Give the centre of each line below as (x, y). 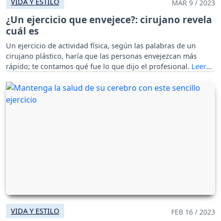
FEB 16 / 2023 (193, 212)
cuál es (22, 31)
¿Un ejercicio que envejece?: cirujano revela (109, 19)
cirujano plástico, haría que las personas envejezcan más (101, 56)
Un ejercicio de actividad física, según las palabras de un (101, 45)
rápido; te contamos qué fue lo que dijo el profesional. (99, 66)
